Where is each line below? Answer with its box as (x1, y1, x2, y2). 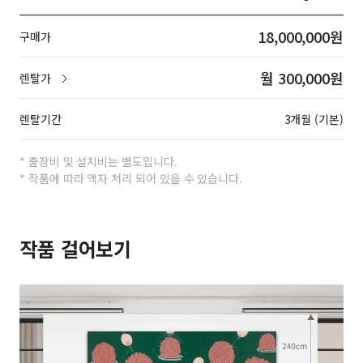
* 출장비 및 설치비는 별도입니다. (19, 153, 177, 169)
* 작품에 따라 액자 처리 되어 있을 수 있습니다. (19, 170, 243, 186)
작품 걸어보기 (19, 234, 132, 263)
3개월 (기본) (284, 111, 344, 127)
